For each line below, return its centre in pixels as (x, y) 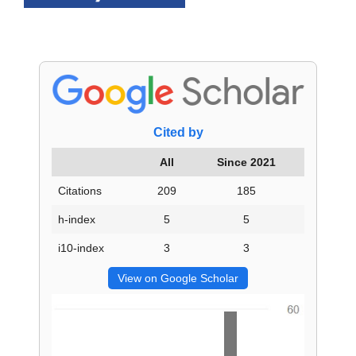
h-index (77, 220)
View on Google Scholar (178, 279)
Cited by (178, 132)
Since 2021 (246, 163)
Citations (80, 191)
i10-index (81, 248)
